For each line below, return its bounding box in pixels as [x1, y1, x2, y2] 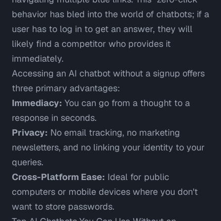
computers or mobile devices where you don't [12, 186, 198, 198]
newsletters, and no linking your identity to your [12, 142, 205, 153]
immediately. [12, 53, 64, 65]
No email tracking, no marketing [48, 127, 180, 139]
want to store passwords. [12, 201, 114, 213]
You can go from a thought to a [62, 97, 190, 109]
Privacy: [12, 127, 48, 139]
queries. [12, 156, 43, 168]
